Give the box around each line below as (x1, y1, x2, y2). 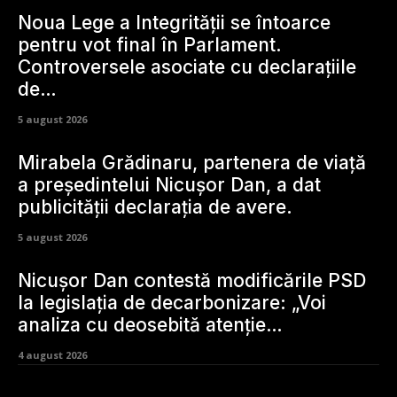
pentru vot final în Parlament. (18, 33, 282, 56)
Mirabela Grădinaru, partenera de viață (18, 151, 366, 174)
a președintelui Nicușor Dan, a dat (18, 173, 321, 196)
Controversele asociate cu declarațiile (18, 55, 356, 78)
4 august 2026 (18, 347, 87, 362)
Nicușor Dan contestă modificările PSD (18, 269, 366, 292)
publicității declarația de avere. (18, 195, 292, 218)
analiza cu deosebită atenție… (18, 313, 283, 336)
